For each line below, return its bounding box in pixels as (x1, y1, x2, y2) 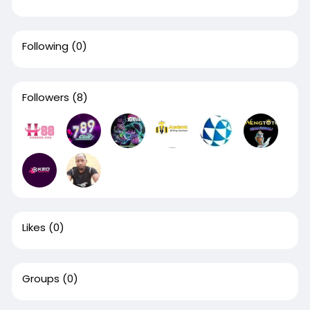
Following (21, 39, 69, 53)
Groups (21, 271, 60, 286)
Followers (21, 90, 69, 104)
